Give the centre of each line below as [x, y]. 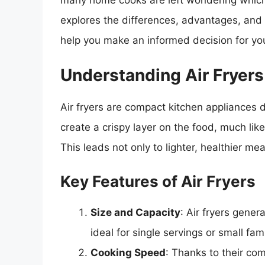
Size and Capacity [135, 213]
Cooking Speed [128, 253]
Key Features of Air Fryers [158, 182]
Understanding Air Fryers [162, 75]
